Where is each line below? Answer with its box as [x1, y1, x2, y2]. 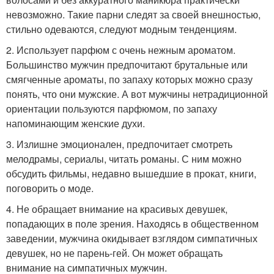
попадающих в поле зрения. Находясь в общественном [6, 216, 259, 231]
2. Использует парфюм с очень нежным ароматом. [6, 42, 235, 57]
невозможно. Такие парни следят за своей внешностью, [6, 7, 261, 21]
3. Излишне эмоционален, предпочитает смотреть [6, 136, 232, 151]
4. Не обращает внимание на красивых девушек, [6, 201, 228, 216]
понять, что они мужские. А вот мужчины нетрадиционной [6, 86, 268, 101]
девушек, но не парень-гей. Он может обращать [6, 245, 223, 260]
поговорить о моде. [6, 180, 94, 195]
